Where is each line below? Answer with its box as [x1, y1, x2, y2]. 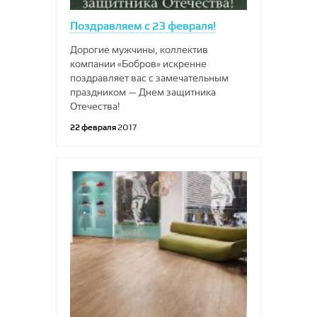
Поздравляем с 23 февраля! [70, 19, 216, 33]
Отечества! [70, 100, 120, 112]
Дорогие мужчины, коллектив [70, 44, 208, 55]
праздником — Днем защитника [70, 86, 216, 98]
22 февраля [70, 122, 117, 132]
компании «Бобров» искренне [70, 58, 207, 69]
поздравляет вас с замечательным [70, 72, 229, 83]
